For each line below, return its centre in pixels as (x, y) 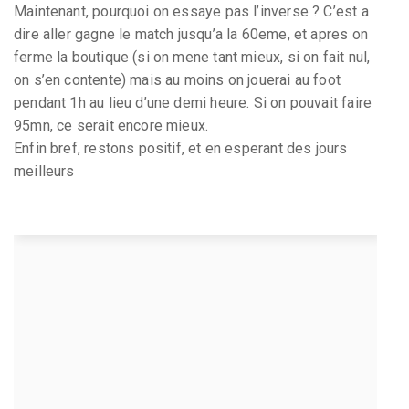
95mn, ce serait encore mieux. (111, 125)
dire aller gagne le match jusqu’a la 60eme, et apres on (191, 34)
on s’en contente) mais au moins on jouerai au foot (177, 79)
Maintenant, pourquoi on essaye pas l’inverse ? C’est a (191, 11)
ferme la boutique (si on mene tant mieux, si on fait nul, (192, 57)
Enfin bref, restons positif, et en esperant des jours (181, 148)
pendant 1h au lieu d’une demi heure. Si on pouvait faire (193, 102)
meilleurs (44, 171)
